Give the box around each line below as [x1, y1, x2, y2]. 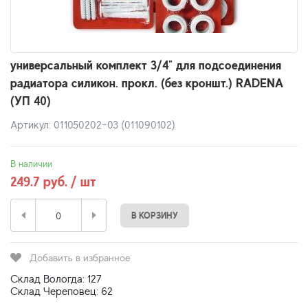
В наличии [10, 158, 52, 169]
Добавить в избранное [30, 252, 131, 263]
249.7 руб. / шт [10, 173, 96, 190]
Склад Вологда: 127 [10, 273, 102, 285]
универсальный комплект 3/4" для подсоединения [10, 58, 281, 72]
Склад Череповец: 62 [10, 285, 113, 298]
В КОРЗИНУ [131, 210, 178, 221]
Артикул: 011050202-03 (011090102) [10, 119, 175, 131]
